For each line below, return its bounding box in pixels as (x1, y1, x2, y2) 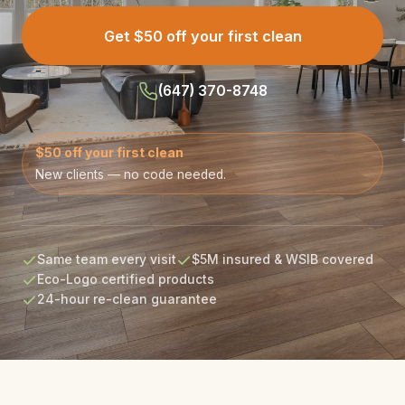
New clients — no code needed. (35, 167, 226, 183)
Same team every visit (37, 252, 176, 268)
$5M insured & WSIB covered (192, 252, 373, 268)
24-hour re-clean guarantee (37, 292, 217, 307)
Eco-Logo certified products (37, 272, 214, 287)
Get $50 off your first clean (103, 26, 302, 45)
